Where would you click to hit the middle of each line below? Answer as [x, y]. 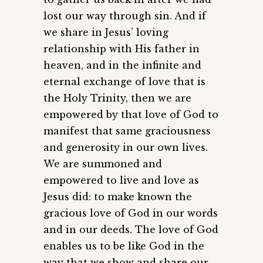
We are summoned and [103, 164]
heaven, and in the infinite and [122, 65]
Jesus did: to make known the [118, 197]
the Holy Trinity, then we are [117, 98]
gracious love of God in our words [131, 213]
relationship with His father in [122, 49]
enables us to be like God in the [124, 246]
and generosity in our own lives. [126, 148]
